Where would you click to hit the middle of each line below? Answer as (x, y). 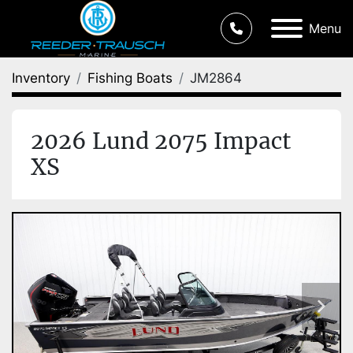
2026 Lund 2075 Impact (161, 141)
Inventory (41, 78)
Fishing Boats (130, 78)
